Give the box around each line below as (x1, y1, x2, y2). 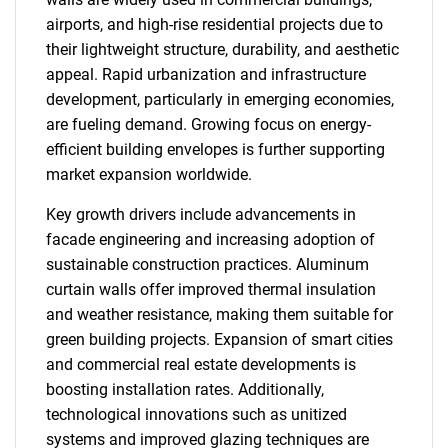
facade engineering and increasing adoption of (46, 230, 375, 249)
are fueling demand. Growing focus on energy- (46, 115, 371, 134)
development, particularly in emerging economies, (46, 90, 394, 109)
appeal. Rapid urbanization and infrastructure (46, 65, 366, 84)
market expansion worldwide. (46, 165, 252, 184)
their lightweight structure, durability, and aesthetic (46, 40, 399, 59)
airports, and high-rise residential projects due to (46, 15, 383, 34)
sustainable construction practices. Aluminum (46, 255, 369, 274)
